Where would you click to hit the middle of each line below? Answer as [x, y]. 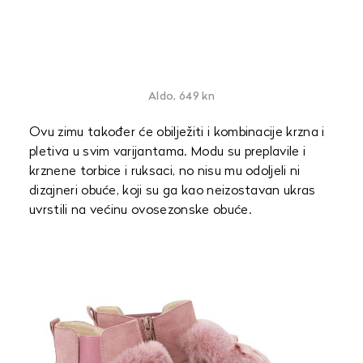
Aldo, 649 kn [181, 97]
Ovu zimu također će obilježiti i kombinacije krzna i [177, 133]
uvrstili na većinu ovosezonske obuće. [140, 211]
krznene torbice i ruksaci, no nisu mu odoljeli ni [165, 172]
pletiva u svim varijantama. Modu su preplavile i [168, 152]
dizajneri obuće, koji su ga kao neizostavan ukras [173, 191]
